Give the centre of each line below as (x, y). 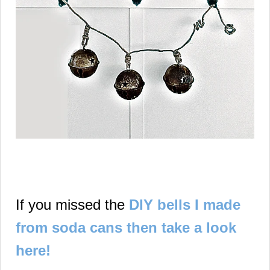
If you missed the (72, 204)
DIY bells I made (185, 204)
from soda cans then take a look (126, 227)
